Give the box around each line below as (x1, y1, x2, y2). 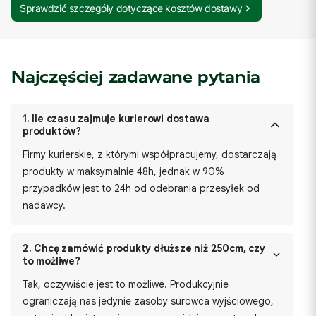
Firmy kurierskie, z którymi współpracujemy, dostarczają (23, 148, 276, 161)
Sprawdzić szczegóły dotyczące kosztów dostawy (20, 2, 243, 14)
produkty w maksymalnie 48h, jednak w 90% (23, 165, 224, 178)
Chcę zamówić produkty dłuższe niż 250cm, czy (31, 242, 265, 255)
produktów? (23, 125, 82, 138)
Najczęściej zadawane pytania (11, 67, 260, 87)
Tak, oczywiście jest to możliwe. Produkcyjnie (23, 278, 229, 291)
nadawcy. (23, 199, 66, 212)
